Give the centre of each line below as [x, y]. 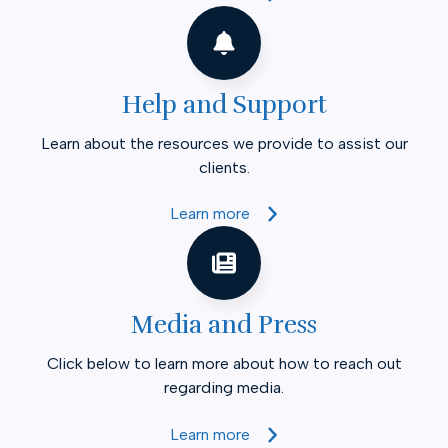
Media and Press [224, 325]
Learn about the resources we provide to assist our [224, 143]
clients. [224, 167]
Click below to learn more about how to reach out [224, 364]
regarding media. [224, 388]
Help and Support [224, 104]
